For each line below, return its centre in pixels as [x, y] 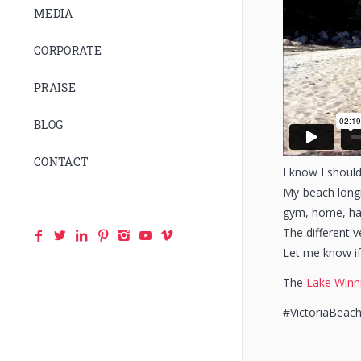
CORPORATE [68, 50]
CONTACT [62, 162]
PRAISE [55, 87]
